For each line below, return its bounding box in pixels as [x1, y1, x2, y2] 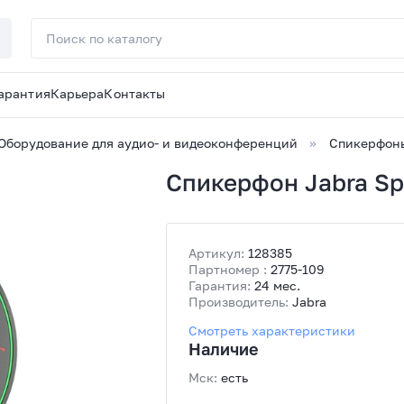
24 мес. [254, 278, 301, 293]
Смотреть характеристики [188, 323, 356, 338]
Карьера [50, 86, 105, 101]
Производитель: [188, 294, 289, 309]
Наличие [188, 339, 259, 359]
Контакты [104, 86, 166, 101]
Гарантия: [188, 278, 252, 293]
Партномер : [188, 262, 268, 277]
